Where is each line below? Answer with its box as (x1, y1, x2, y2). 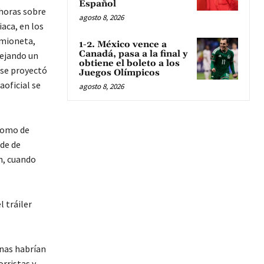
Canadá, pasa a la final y (79, 48, 187, 60)
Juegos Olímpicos (79, 67, 160, 79)
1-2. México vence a (79, 39, 167, 51)
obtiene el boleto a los (79, 58, 180, 70)
